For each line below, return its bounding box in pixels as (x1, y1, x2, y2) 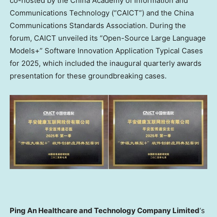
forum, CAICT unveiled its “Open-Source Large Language (10, 33, 206, 43)
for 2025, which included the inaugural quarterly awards (10, 59, 201, 68)
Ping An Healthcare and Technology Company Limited (10, 205, 200, 215)
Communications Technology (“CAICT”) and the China (10, 8, 194, 18)
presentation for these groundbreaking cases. (10, 71, 167, 81)
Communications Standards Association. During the (10, 21, 186, 31)
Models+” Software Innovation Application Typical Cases (10, 46, 203, 56)
